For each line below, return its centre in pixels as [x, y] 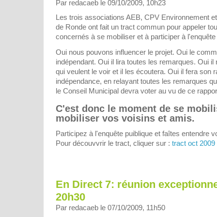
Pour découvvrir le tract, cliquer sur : [114, 143]
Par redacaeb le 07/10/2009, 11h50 [110, 207]
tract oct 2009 [194, 143]
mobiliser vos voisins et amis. [125, 118]
